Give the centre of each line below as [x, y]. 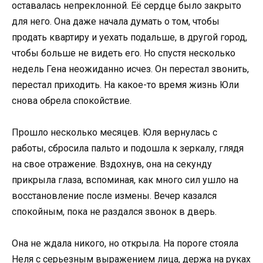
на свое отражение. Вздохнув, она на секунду [112, 164]
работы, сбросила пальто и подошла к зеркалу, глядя [128, 148]
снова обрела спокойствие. [72, 100]
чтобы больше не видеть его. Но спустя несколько [124, 53]
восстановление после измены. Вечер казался [114, 195]
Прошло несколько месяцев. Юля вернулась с [114, 132]
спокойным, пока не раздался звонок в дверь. [114, 211]
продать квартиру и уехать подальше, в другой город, [129, 37]
